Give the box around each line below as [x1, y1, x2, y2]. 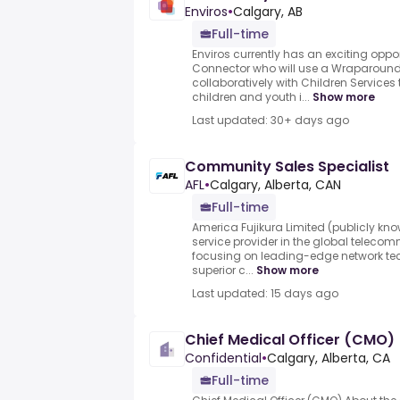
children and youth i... [192, 89, 310, 105]
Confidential [185, 349, 262, 368]
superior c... [192, 262, 254, 279]
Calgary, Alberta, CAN [210, 176, 341, 195]
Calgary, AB [233, 3, 303, 21]
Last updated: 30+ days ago [192, 112, 349, 129]
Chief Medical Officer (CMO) [185, 329, 395, 351]
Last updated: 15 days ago [192, 286, 338, 302]
